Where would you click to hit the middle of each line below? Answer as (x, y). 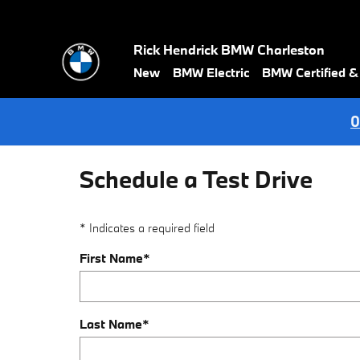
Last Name (111, 324)
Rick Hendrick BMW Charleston (229, 49)
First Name (111, 258)
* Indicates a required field (147, 228)
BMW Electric (211, 72)
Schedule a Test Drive (196, 179)
